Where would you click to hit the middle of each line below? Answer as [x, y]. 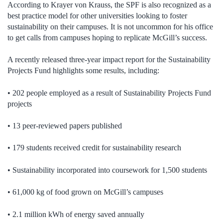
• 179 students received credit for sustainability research [94, 148]
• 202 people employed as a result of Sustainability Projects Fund [109, 93]
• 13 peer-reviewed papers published [65, 126]
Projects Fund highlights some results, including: [83, 71]
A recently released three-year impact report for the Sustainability [109, 60]
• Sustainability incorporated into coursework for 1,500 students [107, 170]
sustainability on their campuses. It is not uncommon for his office [110, 26]
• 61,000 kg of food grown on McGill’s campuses [85, 192]
